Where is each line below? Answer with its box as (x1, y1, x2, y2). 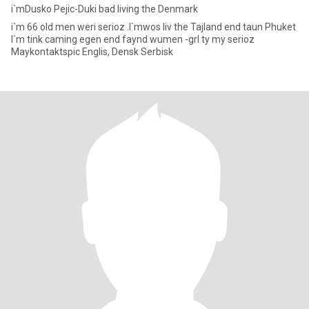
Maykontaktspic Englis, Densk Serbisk (11, 46, 173, 57)
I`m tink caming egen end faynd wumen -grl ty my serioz (11, 34, 45, 45)
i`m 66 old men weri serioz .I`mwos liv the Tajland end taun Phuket (11, 21, 296, 32)
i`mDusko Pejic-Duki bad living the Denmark (11, 3, 198, 14)
